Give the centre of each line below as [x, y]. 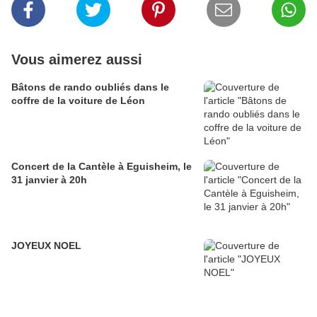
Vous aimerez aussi [77, 59]
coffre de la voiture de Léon [78, 100]
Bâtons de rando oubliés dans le [90, 87]
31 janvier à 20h [49, 180]
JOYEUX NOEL [46, 246]
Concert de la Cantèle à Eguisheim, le [102, 166]
